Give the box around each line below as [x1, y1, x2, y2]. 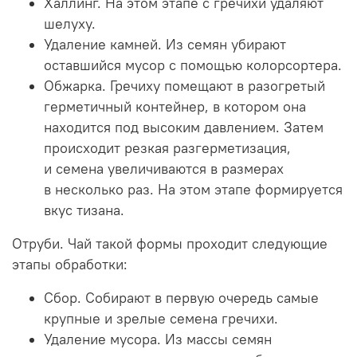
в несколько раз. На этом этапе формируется [44, 180, 343, 198]
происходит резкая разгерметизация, [44, 139, 291, 157]
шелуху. [44, 14, 96, 33]
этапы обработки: [12, 255, 127, 273]
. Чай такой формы [60, 234, 186, 253]
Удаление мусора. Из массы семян [44, 330, 272, 348]
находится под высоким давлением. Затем [44, 118, 324, 136]
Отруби [12, 234, 60, 253]
